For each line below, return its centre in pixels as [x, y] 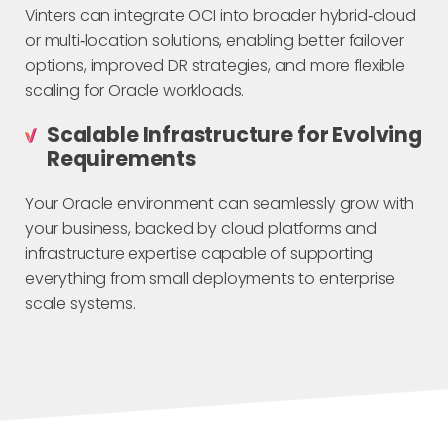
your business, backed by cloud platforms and [201, 228]
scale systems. [80, 303]
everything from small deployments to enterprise [210, 278]
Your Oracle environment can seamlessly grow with [220, 203]
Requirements [121, 158]
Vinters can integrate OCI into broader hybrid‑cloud [220, 15]
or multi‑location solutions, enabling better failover [215, 40]
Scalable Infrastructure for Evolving [234, 134]
